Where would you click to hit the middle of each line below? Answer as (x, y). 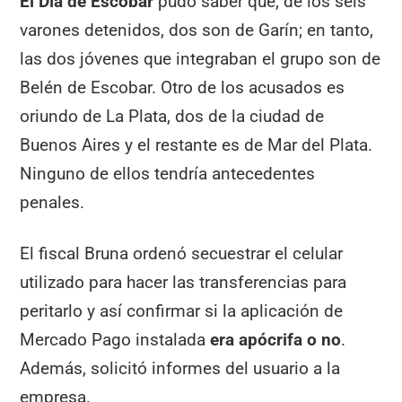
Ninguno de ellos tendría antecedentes (168, 174)
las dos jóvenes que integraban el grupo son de (201, 59)
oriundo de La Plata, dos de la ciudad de (172, 117)
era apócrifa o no (276, 339)
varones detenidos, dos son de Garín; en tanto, (197, 31)
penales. (52, 203)
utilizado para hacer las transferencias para (184, 282)
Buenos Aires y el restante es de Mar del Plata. (197, 145)
